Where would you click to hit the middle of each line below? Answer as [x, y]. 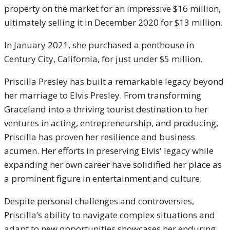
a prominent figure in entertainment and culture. [103, 178]
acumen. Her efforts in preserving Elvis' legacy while [109, 151]
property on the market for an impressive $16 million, [112, 8]
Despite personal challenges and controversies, [99, 201]
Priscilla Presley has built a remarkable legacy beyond [114, 81]
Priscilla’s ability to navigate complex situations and [110, 215]
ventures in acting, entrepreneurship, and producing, [111, 123]
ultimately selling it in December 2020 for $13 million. [113, 22]
